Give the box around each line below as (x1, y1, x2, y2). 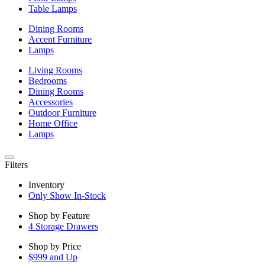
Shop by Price (28, 241, 81, 251)
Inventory (28, 179, 64, 190)
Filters (5, 159, 28, 170)
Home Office (28, 118, 77, 128)
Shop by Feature (28, 210, 90, 221)
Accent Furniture (28, 34, 92, 44)
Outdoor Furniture (28, 107, 96, 118)
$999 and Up (28, 251, 77, 262)
